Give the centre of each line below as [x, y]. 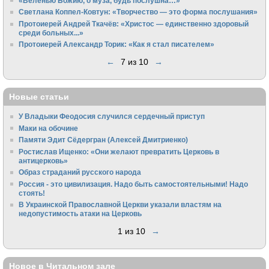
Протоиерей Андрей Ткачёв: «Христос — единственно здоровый [134, 23]
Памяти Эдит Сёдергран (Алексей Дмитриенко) [104, 140]
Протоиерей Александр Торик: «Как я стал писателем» [117, 44]
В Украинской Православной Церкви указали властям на [120, 205]
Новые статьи [39, 96]
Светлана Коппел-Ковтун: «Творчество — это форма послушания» [138, 12]
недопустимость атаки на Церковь [80, 214]
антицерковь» [44, 160]
